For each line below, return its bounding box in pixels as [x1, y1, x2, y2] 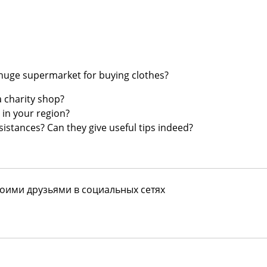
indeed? [158, 121, 193, 135]
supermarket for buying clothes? [23, 69, 169, 82]
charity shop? [4, 92, 64, 106]
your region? [13, 107, 70, 120]
